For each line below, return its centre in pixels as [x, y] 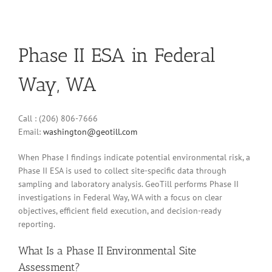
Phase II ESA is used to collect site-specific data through [122, 171]
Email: [31, 132]
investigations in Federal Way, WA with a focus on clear [120, 198]
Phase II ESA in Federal [117, 55]
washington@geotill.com [90, 132]
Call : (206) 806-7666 [58, 119]
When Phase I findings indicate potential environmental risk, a [134, 158]
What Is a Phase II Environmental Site [107, 251]
